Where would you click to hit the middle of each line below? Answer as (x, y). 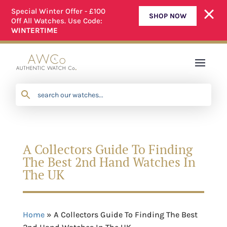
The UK (43, 174)
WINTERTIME (35, 31)
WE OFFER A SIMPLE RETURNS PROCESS (112, 29)
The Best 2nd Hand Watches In (109, 162)
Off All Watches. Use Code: (57, 21)
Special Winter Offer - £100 (59, 11)
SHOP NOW (168, 16)
